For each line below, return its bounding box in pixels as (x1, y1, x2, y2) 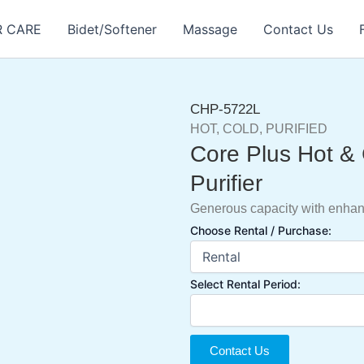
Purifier (190, 171, 262, 197)
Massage (183, 20, 237, 37)
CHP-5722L (190, 102, 260, 118)
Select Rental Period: (190, 277, 301, 292)
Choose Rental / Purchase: (190, 223, 331, 238)
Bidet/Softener (67, 20, 157, 37)
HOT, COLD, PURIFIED (190, 122, 327, 136)
